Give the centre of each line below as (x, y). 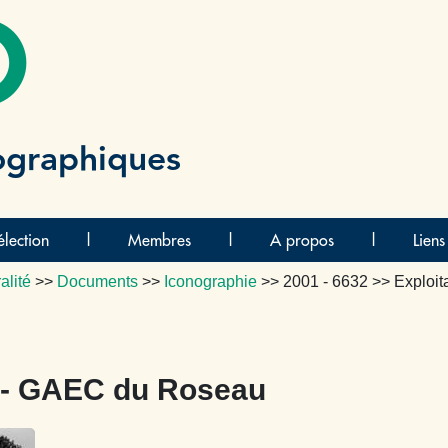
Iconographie (210, 281)
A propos (301, 240)
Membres (159, 240)
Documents (97, 281)
